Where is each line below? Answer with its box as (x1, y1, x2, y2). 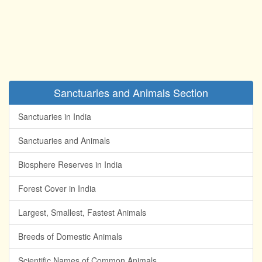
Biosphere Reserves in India (18, 158, 122, 170)
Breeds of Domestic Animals (18, 230, 122, 242)
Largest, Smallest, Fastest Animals (18, 206, 146, 218)
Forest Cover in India (18, 182, 96, 194)
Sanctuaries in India (18, 111, 91, 122)
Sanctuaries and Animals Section (54, 85, 208, 100)
